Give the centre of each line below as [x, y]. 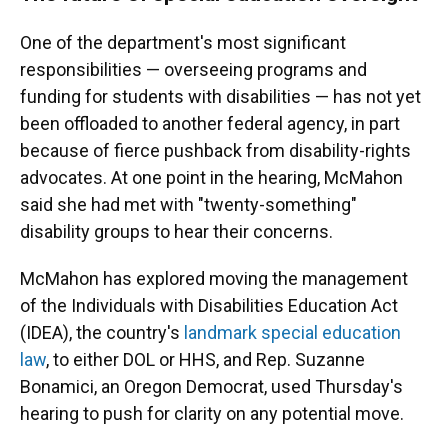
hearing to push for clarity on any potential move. [212, 413]
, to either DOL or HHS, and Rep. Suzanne [205, 359]
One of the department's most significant [183, 42]
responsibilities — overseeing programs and [193, 69]
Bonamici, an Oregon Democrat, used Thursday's [211, 386]
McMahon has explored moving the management [214, 278]
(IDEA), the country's [102, 332]
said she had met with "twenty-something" [188, 204]
